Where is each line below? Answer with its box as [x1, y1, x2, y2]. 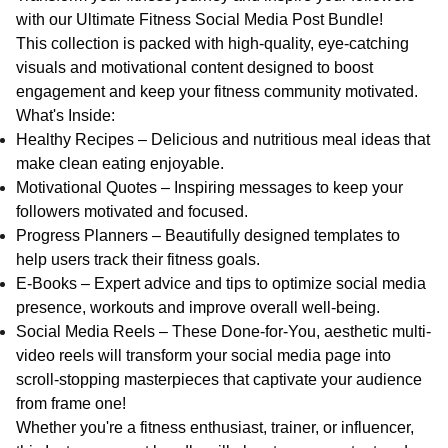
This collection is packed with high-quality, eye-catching [16, 35, 409, 52]
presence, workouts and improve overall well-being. [16, 299, 380, 316]
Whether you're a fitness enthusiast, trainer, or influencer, [16, 419, 414, 436]
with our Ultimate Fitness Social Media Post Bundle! [16, 11, 383, 28]
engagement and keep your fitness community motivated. [16, 83, 418, 100]
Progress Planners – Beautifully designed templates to [16, 227, 400, 244]
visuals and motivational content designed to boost [16, 59, 373, 76]
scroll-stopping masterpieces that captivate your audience [16, 371, 422, 388]
